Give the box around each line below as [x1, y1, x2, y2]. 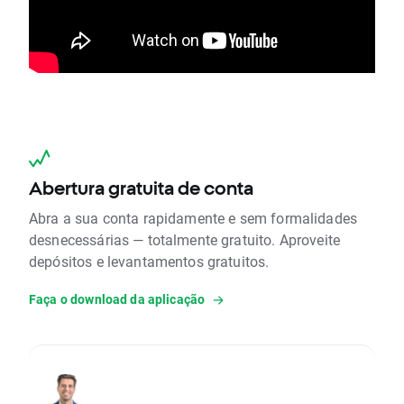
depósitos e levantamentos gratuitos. [29, 252, 270, 271]
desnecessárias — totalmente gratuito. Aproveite [29, 230, 341, 250]
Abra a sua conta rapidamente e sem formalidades [29, 208, 358, 228]
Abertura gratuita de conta [29, 178, 253, 199]
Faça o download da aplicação [29, 290, 206, 308]
